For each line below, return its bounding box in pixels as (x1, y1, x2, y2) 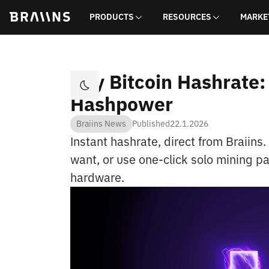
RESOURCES (163, 11, 211, 22)
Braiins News (76, 118, 126, 129)
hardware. (70, 169, 124, 186)
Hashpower (70, 91, 173, 116)
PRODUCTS (89, 11, 134, 22)
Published (132, 118, 170, 129)
